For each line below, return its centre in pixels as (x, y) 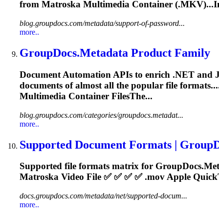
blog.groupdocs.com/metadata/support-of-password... (102, 23)
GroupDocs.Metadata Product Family (115, 53)
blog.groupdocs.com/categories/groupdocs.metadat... (101, 115)
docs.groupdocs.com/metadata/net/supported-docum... (103, 196)
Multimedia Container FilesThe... (86, 96)
